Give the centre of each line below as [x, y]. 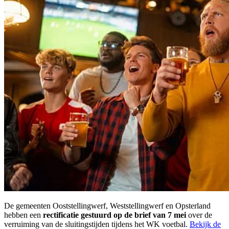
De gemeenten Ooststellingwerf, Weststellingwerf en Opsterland [107, 206]
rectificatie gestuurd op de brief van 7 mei [114, 215]
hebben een [24, 215]
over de [199, 215]
